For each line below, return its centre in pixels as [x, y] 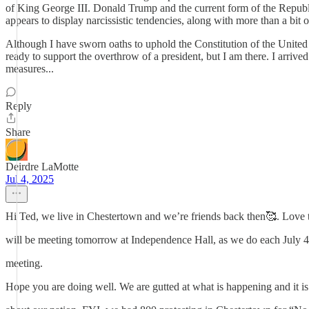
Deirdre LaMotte [42, 167]
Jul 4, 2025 [30, 179]
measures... [30, 69]
